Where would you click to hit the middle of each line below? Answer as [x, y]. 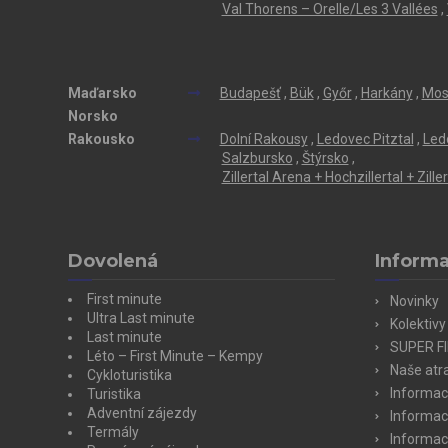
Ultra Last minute [140, 317]
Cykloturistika [129, 374]
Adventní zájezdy [141, 412]
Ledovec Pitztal [365, 138]
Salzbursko [257, 157]
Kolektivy [417, 323]
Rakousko [101, 138]
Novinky [414, 300]
